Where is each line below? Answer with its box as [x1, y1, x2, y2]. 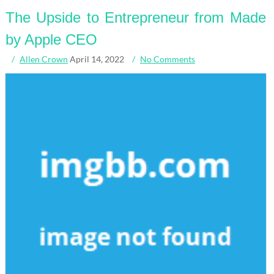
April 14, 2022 [69, 53, 124, 64]
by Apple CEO [5, 31, 97, 48]
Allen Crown [19, 53, 68, 64]
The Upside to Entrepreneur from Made [5, 9, 266, 26]
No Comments [139, 53, 195, 64]
